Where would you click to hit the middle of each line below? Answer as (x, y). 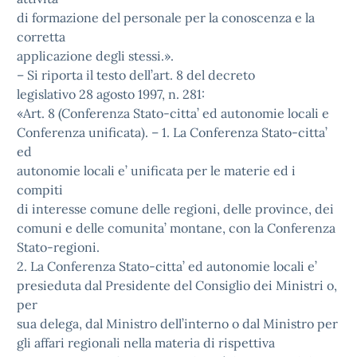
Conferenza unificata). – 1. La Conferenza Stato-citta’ (172, 132)
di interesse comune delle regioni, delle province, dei (175, 209)
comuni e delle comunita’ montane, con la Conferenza (176, 228)
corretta (41, 37)
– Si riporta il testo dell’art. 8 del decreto (136, 75)
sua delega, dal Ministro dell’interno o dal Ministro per (177, 324)
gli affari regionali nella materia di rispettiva (146, 343)
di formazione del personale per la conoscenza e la (166, 18)
